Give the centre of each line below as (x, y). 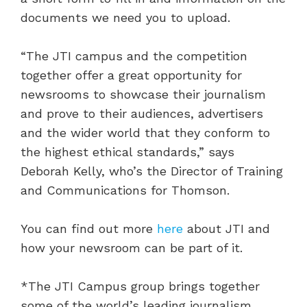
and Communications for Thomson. (125, 190)
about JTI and (226, 229)
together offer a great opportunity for (131, 75)
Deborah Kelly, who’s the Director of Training (152, 171)
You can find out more (89, 229)
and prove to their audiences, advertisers (142, 113)
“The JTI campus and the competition (134, 56)
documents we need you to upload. (125, 17)
